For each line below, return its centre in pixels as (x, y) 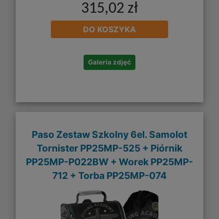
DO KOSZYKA (109, 30)
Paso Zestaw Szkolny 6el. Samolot (109, 134)
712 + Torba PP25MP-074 (109, 175)
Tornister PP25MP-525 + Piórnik (109, 148)
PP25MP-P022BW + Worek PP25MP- (109, 162)
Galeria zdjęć (109, 62)
